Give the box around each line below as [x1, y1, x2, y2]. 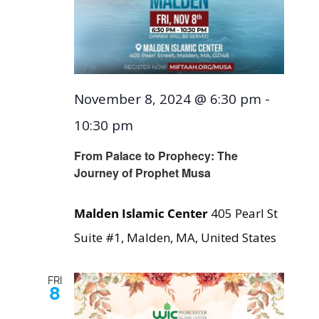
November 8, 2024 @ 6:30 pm [73, 89, 261, 108]
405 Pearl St [210, 205, 278, 222]
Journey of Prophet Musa [73, 164, 211, 182]
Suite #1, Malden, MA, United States [73, 229, 276, 246]
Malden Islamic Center [73, 205, 211, 222]
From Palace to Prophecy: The [73, 147, 238, 164]
